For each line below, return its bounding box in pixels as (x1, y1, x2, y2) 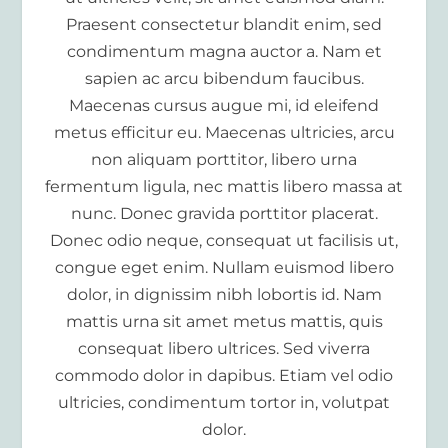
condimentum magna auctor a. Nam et (66, 41, 382, 61)
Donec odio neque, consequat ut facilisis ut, (50, 230, 398, 250)
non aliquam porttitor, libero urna (91, 149, 357, 169)
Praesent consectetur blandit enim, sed (66, 14, 382, 34)
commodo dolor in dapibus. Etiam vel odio (55, 365, 393, 385)
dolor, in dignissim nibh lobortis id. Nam (66, 284, 382, 304)
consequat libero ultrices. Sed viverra (78, 338, 370, 358)
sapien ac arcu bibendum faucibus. (84, 68, 364, 88)
